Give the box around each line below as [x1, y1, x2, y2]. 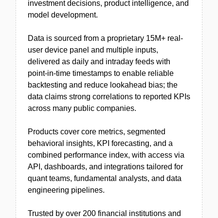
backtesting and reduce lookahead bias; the [28, 81, 178, 89]
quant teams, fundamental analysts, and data [28, 174, 182, 182]
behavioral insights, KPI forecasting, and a [28, 139, 173, 147]
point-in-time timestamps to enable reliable [28, 69, 174, 77]
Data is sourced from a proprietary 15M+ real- [28, 34, 183, 42]
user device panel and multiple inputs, [28, 46, 158, 54]
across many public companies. [28, 104, 136, 112]
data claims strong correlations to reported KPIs [28, 92, 190, 101]
